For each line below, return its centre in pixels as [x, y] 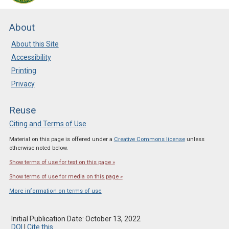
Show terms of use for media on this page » [66, 177]
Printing [24, 71]
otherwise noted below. [38, 148]
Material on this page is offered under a [61, 140]
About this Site [35, 44]
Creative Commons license [149, 140]
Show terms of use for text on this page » [62, 163]
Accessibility [31, 58]
